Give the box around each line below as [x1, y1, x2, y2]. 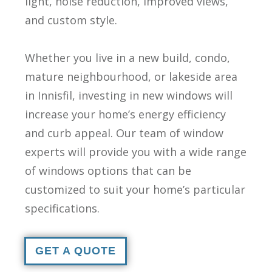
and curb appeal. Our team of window [25, 125, 223, 140]
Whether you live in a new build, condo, [25, 50, 230, 65]
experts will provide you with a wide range [25, 144, 246, 159]
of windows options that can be [25, 163, 191, 178]
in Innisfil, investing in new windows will [25, 87, 233, 103]
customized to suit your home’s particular [25, 182, 245, 197]
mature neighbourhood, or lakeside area [25, 69, 237, 84]
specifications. [25, 200, 100, 216]
